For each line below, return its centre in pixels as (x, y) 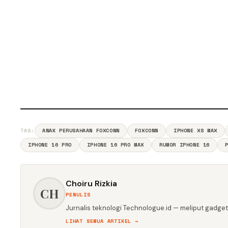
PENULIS (78, 195)
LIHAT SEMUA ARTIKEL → (102, 221)
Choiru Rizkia (91, 183)
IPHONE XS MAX (195, 131)
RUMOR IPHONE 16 (185, 145)
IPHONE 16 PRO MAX (116, 145)
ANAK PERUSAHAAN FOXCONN (81, 131)
